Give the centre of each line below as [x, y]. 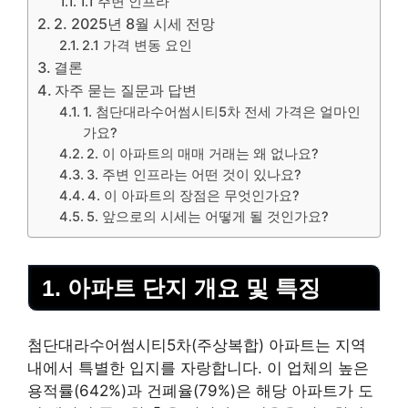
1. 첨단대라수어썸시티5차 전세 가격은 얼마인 [222, 112]
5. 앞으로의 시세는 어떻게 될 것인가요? [208, 217]
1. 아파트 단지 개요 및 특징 [181, 287]
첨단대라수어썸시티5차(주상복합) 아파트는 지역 [197, 346]
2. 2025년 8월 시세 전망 [135, 24]
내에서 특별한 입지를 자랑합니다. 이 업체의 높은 [198, 368]
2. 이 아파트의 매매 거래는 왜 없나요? [203, 154]
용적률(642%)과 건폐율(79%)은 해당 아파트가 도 [200, 391]
